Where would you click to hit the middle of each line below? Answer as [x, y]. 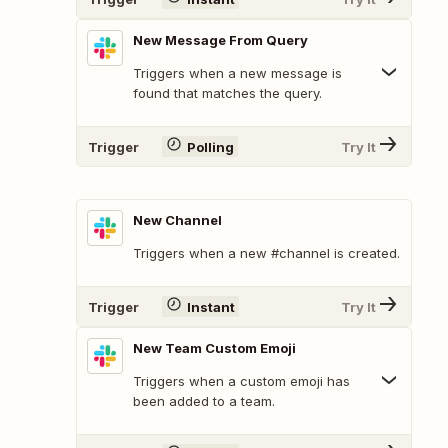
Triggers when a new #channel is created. [266, 253]
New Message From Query [220, 40]
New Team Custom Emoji [214, 348]
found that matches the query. [227, 93]
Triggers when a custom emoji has [241, 381]
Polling [210, 146]
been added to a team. [204, 401]
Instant [210, 306]
